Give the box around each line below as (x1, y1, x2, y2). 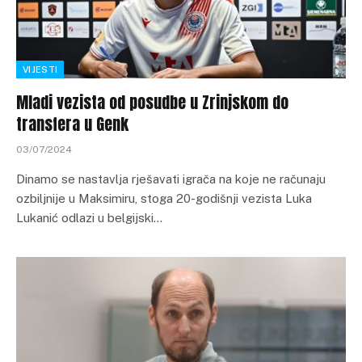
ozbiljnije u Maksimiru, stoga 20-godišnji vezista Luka (16, 192, 312, 206)
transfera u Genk (16, 112, 128, 137)
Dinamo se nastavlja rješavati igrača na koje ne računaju (16, 172, 326, 187)
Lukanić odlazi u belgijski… (16, 211, 162, 225)
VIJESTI (23, 65, 58, 75)
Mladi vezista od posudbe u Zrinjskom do (16, 90, 288, 116)
